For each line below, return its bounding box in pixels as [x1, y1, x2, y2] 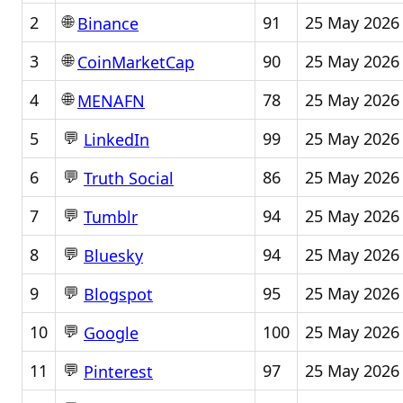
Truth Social [84, 167, 174, 190]
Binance [77, 13, 139, 35]
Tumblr [84, 206, 138, 228]
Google [84, 322, 139, 345]
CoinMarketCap [77, 51, 194, 74]
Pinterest [84, 361, 153, 383]
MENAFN [77, 90, 145, 112]
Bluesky [84, 245, 143, 267]
